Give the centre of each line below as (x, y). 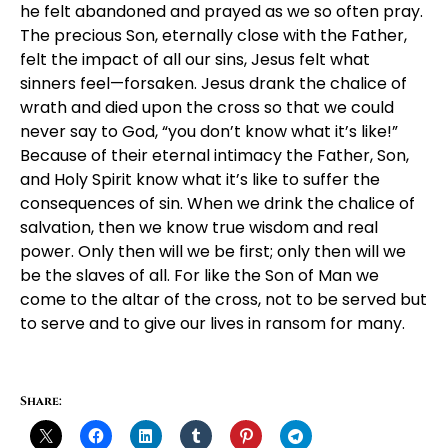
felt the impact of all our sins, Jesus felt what (195, 59)
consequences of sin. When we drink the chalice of (217, 203)
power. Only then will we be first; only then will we (213, 251)
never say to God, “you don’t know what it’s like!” (209, 131)
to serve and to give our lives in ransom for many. (212, 323)
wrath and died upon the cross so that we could (207, 107)
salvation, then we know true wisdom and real (199, 227)
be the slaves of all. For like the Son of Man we (199, 275)
